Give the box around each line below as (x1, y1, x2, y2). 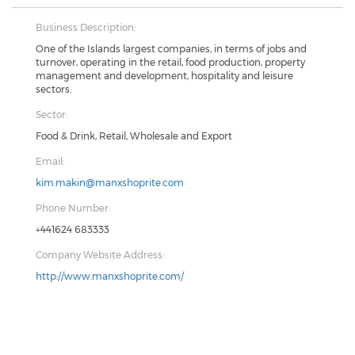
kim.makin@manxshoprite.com (36, 177, 184, 189)
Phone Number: (36, 202, 110, 214)
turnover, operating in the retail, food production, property (36, 56, 305, 68)
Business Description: (36, 21, 136, 33)
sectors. (36, 83, 71, 95)
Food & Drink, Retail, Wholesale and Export (36, 130, 232, 142)
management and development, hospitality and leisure (36, 70, 293, 82)
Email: (36, 155, 64, 167)
